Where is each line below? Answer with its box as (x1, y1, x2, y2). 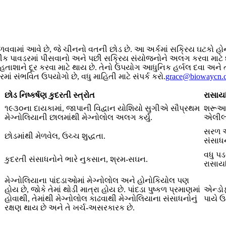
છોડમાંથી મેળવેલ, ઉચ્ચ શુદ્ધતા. (5, 132, 105, 141)
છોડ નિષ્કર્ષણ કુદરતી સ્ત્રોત (5, 91, 95, 100)
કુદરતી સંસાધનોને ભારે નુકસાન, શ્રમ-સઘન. (5, 155, 148, 164)
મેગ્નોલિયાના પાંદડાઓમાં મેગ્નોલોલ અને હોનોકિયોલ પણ (5, 176, 189, 185)
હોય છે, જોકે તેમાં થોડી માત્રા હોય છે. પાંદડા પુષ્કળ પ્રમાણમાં (5, 185, 200, 194)
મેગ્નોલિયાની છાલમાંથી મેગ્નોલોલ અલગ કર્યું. (5, 113, 152, 122)
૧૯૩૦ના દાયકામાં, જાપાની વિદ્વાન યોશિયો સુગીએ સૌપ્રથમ (5, 104, 200, 113)
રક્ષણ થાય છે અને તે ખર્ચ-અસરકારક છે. (5, 203, 135, 212)
